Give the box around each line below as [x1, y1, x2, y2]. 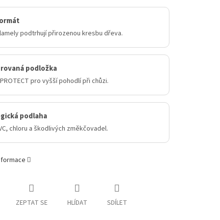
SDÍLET [107, 198, 127, 208]
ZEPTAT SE [15, 198, 48, 208]
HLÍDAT [67, 198, 87, 208]
